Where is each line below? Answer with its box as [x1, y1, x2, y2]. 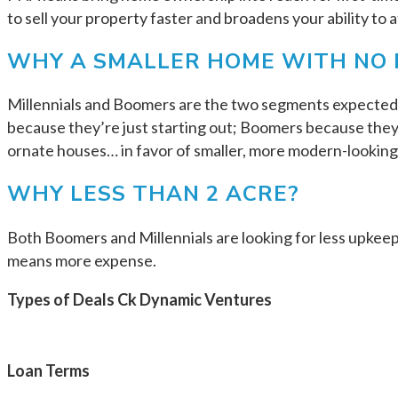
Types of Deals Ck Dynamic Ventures [7, 290, 272, 310]
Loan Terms [7, 361, 90, 381]
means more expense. [7, 251, 156, 271]
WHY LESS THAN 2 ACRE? [7, 179, 299, 209]
